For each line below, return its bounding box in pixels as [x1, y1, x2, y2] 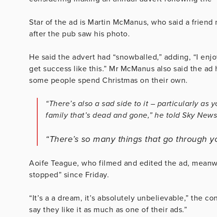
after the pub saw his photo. [29, 29, 130, 39]
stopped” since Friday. [29, 170, 109, 180]
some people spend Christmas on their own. [29, 76, 188, 86]
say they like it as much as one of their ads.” [29, 205, 187, 215]
